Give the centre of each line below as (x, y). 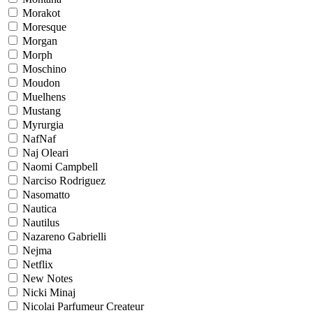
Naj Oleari (45, 153)
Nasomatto (46, 195)
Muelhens (44, 97)
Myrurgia (43, 125)
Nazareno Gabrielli (64, 236)
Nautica (39, 209)
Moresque (44, 27)
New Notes (48, 278)
